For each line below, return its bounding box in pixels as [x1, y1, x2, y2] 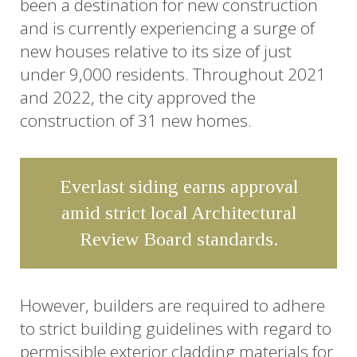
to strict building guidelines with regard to [20, 316, 331, 339]
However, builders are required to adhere [20, 293, 325, 316]
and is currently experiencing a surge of [20, 16, 315, 39]
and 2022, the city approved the [20, 85, 256, 108]
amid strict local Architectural [61, 202, 296, 223]
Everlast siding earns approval [59, 175, 298, 197]
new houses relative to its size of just [20, 39, 292, 62]
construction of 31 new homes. [20, 108, 252, 131]
